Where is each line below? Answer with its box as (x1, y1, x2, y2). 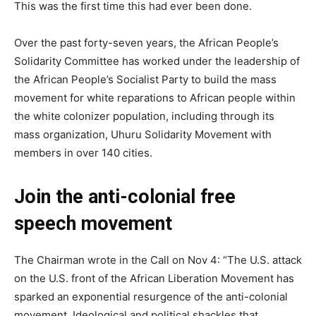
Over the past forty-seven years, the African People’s (14, 36, 279, 50)
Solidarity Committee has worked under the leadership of (14, 54, 300, 68)
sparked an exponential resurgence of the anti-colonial (14, 290, 288, 304)
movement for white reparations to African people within (14, 91, 296, 105)
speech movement (14, 212, 172, 236)
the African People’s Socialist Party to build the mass (14, 73, 276, 87)
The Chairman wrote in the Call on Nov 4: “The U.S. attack (14, 253, 302, 267)
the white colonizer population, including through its (14, 109, 274, 123)
